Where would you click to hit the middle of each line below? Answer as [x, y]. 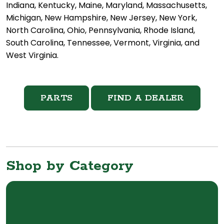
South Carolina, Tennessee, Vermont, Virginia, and [103, 43]
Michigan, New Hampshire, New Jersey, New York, [101, 18]
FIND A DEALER [145, 98]
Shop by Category [70, 166]
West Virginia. [32, 55]
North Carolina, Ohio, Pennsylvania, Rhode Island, [100, 30]
